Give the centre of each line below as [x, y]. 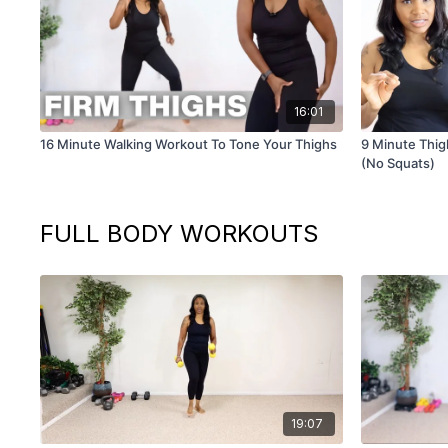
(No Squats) [397, 162]
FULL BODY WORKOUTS [180, 233]
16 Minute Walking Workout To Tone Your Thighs [189, 143]
